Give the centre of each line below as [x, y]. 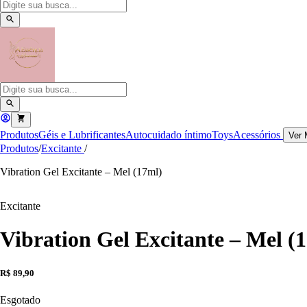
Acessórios [258, 134]
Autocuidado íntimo [169, 134]
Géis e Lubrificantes [82, 134]
